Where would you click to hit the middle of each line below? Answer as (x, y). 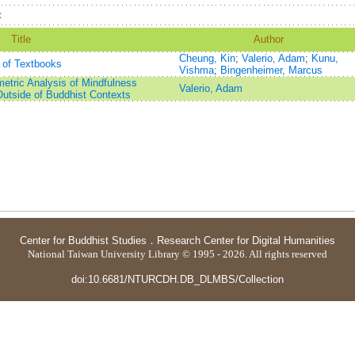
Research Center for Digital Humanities (246, 240)
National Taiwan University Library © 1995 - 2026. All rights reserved (177, 254)
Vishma (196, 70)
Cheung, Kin (207, 58)
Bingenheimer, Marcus (271, 70)
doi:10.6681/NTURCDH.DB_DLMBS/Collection (177, 279)
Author (269, 39)
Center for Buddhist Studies (83, 240)
